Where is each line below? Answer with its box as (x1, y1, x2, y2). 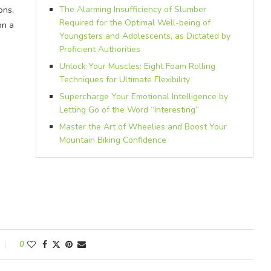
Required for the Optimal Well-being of (59, 17, 211, 28)
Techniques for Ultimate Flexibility (59, 74, 190, 85)
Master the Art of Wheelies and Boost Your (59, 121, 227, 132)
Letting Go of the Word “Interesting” (59, 104, 199, 116)
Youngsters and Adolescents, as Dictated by (59, 30, 230, 42)
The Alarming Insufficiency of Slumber (59, 4, 206, 15)
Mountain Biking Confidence (59, 134, 166, 146)
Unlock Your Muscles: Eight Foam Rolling (59, 60, 215, 72)
